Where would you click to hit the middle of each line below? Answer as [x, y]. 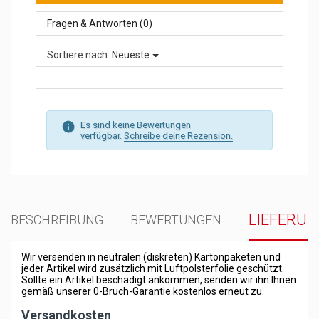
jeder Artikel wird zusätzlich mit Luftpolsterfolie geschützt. [153, 268]
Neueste [131, 54]
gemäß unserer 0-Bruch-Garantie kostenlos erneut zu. [143, 291]
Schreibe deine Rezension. [178, 135]
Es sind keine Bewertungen [136, 125]
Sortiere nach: [78, 54]
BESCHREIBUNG [57, 219]
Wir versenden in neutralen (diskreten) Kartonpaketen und [151, 257]
